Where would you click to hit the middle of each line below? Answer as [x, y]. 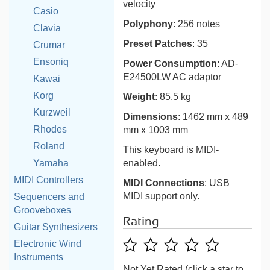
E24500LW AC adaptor [172, 77]
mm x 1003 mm [156, 130]
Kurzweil [52, 112]
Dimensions [151, 117]
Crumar [49, 45]
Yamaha [51, 163]
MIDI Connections [164, 183]
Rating [141, 222]
